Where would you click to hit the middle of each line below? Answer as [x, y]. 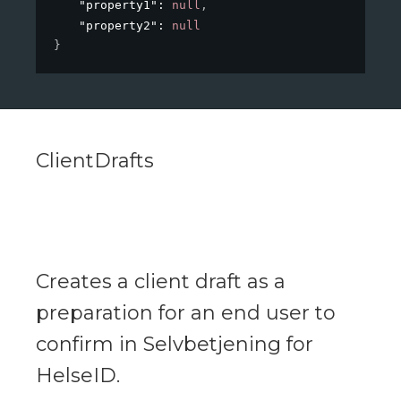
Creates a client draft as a [161, 282]
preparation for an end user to [186, 313]
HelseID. [78, 376]
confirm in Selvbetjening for [175, 345]
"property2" [118, 26]
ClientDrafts [95, 161]
